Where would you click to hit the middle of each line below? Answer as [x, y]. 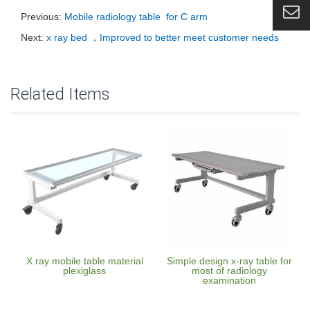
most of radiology [229, 271]
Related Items [60, 94]
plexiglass [84, 271]
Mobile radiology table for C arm [136, 17]
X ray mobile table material [84, 261]
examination [229, 280]
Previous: [43, 17]
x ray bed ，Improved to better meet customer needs [163, 37]
